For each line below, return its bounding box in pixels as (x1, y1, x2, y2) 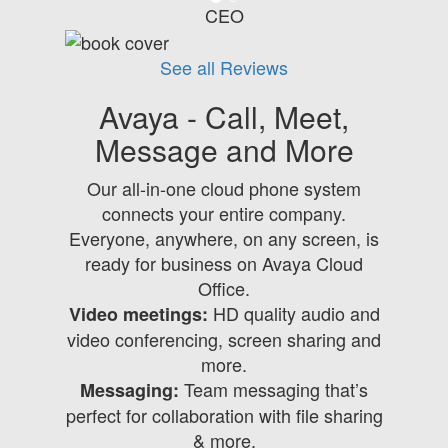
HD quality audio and (207, 300, 380, 327)
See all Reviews (160, 54, 288, 81)
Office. (198, 275, 250, 302)
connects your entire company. (102, 200, 346, 227)
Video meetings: (68, 301, 208, 328)
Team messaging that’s (179, 376, 368, 403)
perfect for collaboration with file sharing (65, 402, 383, 429)
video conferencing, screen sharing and (67, 326, 381, 353)
